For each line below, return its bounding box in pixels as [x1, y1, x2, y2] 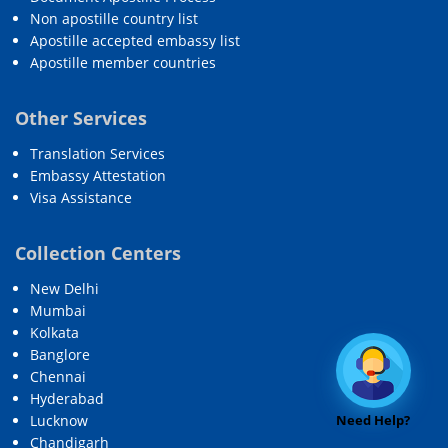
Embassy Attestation [30, 166, 166, 185]
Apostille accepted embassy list [30, 30, 240, 50]
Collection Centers [15, 241, 181, 266]
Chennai [30, 367, 86, 387]
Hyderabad [30, 389, 104, 409]
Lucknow [30, 411, 88, 431]
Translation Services [30, 144, 165, 163]
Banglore [30, 345, 90, 365]
